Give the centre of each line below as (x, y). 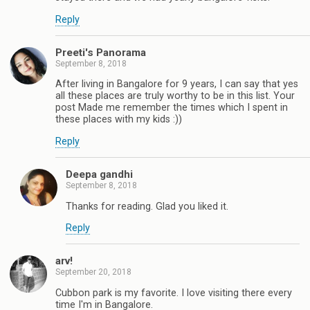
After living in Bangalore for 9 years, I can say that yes (177, 84)
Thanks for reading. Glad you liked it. (147, 206)
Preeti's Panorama (101, 53)
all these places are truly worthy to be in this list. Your (175, 96)
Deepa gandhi (99, 175)
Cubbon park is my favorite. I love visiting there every (174, 293)
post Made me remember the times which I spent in (172, 108)
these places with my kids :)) (119, 120)
